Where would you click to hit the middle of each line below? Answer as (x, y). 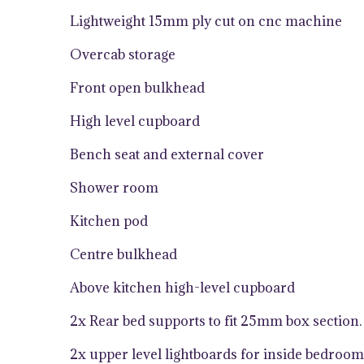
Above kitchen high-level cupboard (182, 287)
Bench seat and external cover (167, 154)
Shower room (114, 187)
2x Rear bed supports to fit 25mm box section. (216, 321)
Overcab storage (123, 54)
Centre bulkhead (123, 254)
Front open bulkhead (137, 87)
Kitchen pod (109, 221)
